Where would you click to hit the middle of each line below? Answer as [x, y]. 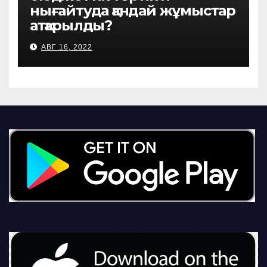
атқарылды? [71, 26]
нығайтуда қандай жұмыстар [133, 11]
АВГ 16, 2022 [67, 47]
